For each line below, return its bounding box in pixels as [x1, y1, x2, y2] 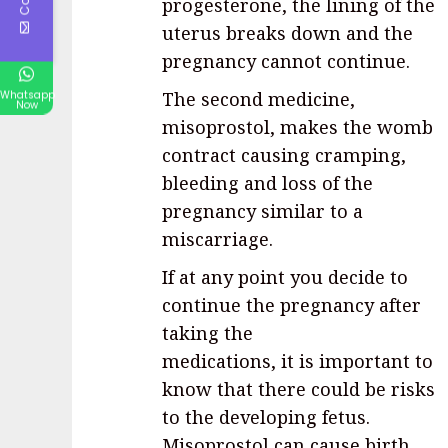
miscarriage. [162, 227, 273, 252]
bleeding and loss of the [162, 171, 373, 196]
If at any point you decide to [162, 265, 408, 290]
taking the [162, 321, 253, 346]
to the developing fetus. [162, 405, 370, 430]
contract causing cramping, [162, 143, 406, 168]
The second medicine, [162, 87, 355, 112]
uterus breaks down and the [162, 21, 413, 46]
